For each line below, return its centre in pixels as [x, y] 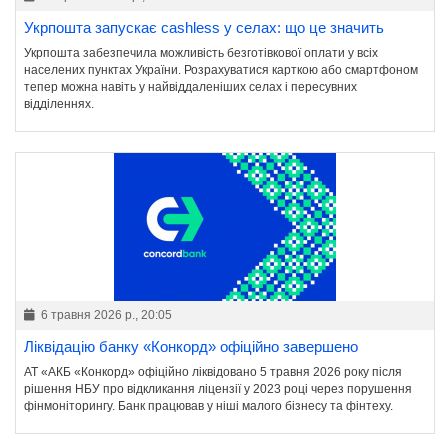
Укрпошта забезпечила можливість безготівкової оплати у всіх [201, 53]
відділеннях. [59, 104]
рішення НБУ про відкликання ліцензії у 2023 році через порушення [218, 389]
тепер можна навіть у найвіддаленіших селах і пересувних [190, 87]
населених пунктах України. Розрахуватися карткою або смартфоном [221, 70]
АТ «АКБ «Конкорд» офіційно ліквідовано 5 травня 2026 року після [213, 372]
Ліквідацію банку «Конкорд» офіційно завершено [191, 347]
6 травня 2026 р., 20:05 [105, 315]
